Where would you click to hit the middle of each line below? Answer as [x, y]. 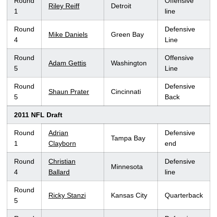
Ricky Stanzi [67, 195]
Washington [129, 63]
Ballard [59, 172]
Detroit [121, 6]
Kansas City [129, 195]
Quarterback [184, 195]
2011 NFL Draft [38, 115]
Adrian [58, 133]
